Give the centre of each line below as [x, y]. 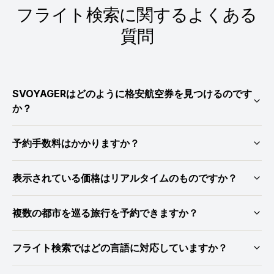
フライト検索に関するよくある [137, 15]
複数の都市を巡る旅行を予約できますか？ [105, 213]
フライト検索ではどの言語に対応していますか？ [120, 248]
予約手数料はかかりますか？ [76, 143]
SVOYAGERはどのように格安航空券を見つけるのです [132, 94]
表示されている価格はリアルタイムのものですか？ [125, 178]
